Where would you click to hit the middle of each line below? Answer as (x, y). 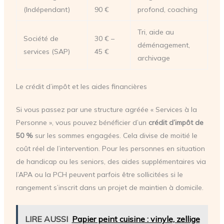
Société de (41, 39)
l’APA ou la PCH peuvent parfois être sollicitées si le (99, 175)
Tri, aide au (155, 32)
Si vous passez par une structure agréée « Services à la (106, 110)
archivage (153, 58)
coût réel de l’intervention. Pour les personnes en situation (110, 149)
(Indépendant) (46, 10)
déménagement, (163, 45)
